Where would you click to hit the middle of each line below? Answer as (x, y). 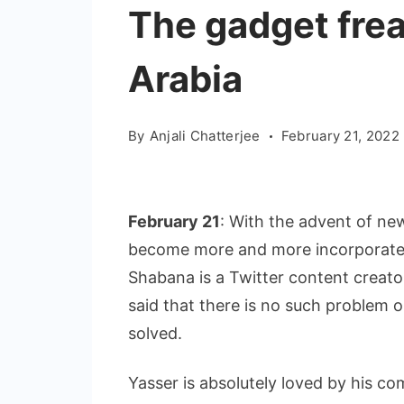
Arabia (185, 79)
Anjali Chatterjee (205, 136)
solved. (155, 333)
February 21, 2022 (340, 136)
